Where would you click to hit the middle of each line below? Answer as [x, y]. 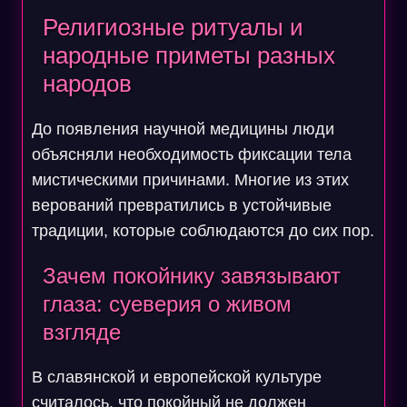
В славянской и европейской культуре [176, 377]
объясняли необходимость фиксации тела [191, 154]
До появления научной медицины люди [183, 129]
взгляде [81, 332]
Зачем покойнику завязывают [191, 276]
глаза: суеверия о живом [167, 304]
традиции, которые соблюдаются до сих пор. [203, 231]
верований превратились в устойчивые [181, 205]
